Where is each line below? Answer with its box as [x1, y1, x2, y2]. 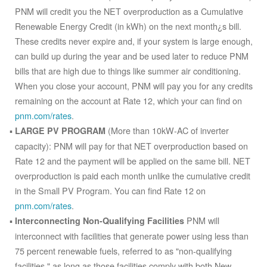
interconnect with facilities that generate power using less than [15, 229, 249, 242]
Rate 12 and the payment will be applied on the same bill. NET [15, 154, 250, 167]
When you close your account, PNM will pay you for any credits [15, 79, 253, 92]
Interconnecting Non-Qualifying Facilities [15, 215, 187, 226]
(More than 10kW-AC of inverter [105, 124, 229, 136]
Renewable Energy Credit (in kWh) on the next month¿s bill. [15, 20, 241, 32]
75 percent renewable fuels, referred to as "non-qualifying [15, 244, 232, 257]
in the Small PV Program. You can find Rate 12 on [15, 184, 206, 197]
